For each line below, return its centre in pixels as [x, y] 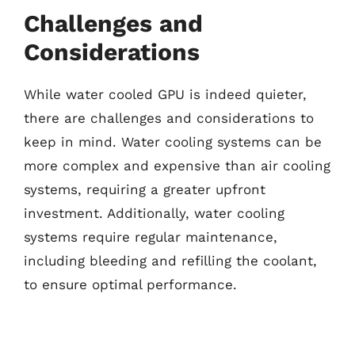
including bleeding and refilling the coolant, [170, 261]
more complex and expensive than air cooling [177, 166]
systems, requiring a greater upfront [145, 189]
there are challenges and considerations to [169, 118]
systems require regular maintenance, [151, 237]
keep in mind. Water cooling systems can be [173, 142]
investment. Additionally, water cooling [154, 213]
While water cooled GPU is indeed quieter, [165, 94]
